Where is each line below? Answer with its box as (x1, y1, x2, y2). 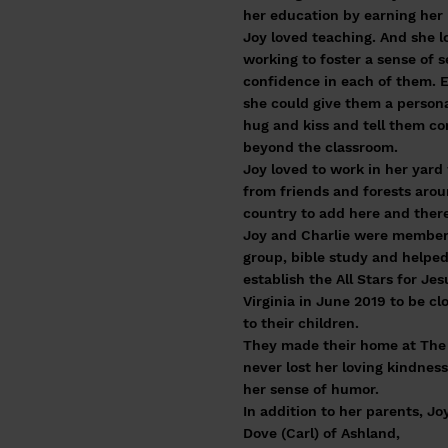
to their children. (243, 315, 359, 331)
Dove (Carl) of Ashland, (243, 425, 400, 441)
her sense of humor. (243, 381, 379, 397)
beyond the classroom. (243, 139, 398, 155)
